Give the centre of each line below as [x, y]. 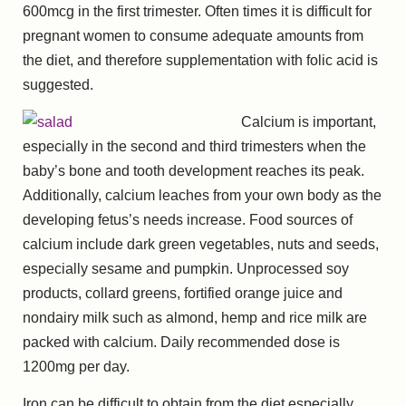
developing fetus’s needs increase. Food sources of [188, 220]
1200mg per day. [76, 367]
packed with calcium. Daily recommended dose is [181, 343]
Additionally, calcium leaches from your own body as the [202, 196]
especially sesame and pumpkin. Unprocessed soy [186, 269]
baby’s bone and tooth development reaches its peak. [193, 171]
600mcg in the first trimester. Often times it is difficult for [197, 11]
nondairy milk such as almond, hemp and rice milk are [195, 318]
